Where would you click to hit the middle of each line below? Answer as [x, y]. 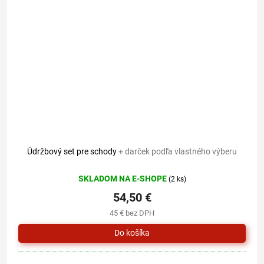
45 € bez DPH [132, 213]
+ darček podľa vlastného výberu [178, 151]
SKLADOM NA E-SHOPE [123, 178]
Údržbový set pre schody [73, 151]
